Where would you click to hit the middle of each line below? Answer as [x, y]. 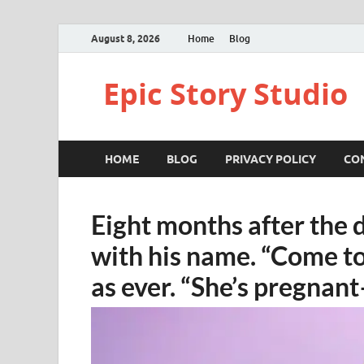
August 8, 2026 [126, 38]
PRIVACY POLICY [271, 159]
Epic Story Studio [225, 94]
